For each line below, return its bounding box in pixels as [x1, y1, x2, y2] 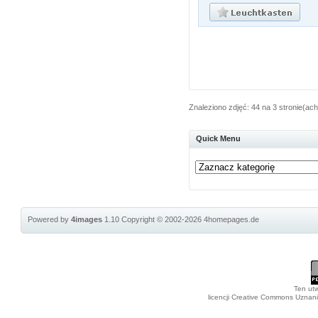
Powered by [28, 215, 72, 224]
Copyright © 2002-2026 [121, 215, 204, 224]
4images [71, 215, 103, 224]
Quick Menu [196, 134, 241, 143]
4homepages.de [204, 215, 260, 224]
